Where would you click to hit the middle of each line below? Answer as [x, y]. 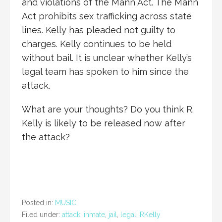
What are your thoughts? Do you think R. [108, 109]
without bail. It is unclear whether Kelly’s [107, 57]
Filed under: [42, 214]
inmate [94, 214]
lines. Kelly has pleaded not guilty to [99, 30]
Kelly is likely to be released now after [104, 123]
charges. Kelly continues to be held [97, 44]
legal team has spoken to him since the [105, 71]
